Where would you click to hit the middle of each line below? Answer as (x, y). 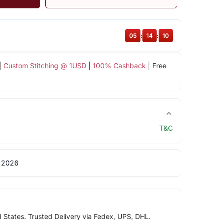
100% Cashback (119, 66)
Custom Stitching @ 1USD (45, 66)
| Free (156, 66)
